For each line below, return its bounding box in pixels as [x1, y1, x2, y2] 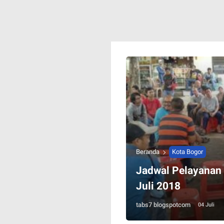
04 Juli [198, 201, 214, 208]
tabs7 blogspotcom [136, 201, 190, 209]
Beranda [136, 148, 159, 156]
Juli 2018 [136, 180, 180, 192]
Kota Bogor [172, 148, 203, 156]
